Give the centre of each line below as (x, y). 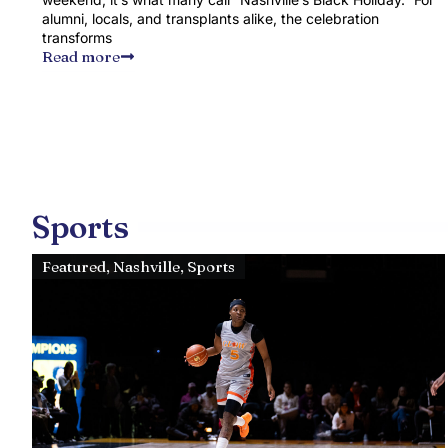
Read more (81, 56)
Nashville (146, 266)
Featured (74, 266)
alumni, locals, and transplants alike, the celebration (210, 18)
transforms (77, 37)
